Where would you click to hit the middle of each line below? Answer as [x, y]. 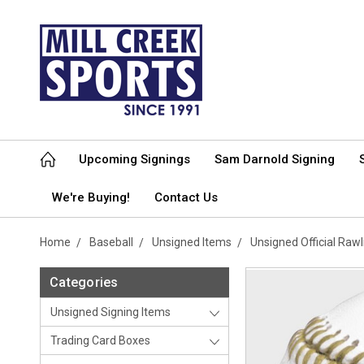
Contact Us [186, 197]
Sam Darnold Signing [275, 159]
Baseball [111, 242]
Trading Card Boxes [100, 340]
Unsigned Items [192, 242]
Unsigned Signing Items [110, 312]
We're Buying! [91, 197]
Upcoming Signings [134, 159]
